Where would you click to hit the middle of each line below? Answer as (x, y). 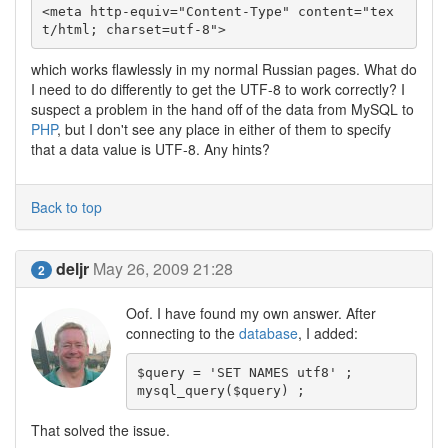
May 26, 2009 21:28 (163, 268)
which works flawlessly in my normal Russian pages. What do (224, 69)
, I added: (328, 333)
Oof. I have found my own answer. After (251, 313)
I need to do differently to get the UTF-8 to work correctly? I (218, 89)
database (268, 333)
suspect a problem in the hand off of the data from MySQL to (222, 109)
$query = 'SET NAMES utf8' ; (244, 372)
